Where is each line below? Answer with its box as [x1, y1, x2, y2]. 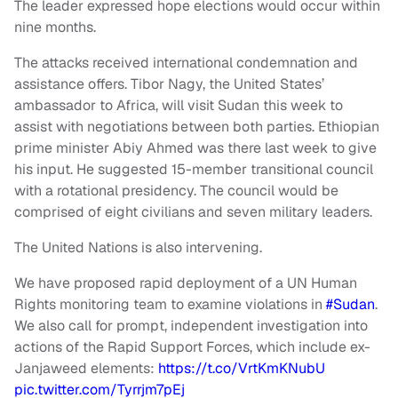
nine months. [14, 18, 96, 37]
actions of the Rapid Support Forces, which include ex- [14, 338, 370, 357]
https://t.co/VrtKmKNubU [158, 359, 325, 378]
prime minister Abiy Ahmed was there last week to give [14, 139, 377, 158]
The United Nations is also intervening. [14, 238, 262, 258]
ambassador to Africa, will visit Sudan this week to [14, 96, 343, 115]
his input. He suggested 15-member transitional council [14, 160, 373, 179]
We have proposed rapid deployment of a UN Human [14, 274, 357, 293]
